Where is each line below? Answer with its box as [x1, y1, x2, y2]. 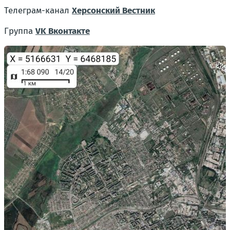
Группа [4, 26, 35, 36]
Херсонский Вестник [72, 5, 155, 16]
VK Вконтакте [35, 26, 90, 36]
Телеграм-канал [4, 5, 72, 16]
